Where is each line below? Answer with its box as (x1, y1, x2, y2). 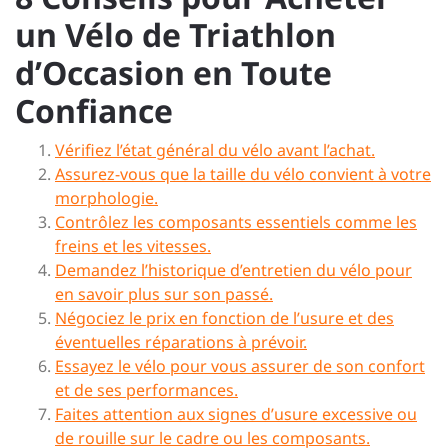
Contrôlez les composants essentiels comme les (55, 211, 417, 233)
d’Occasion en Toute (15, 51, 332, 94)
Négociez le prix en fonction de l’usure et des (55, 307, 394, 329)
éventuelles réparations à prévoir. (55, 331, 307, 353)
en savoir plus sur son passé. (55, 283, 273, 305)
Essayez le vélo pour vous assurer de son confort (55, 355, 425, 377)
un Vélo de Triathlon (15, 13, 336, 56)
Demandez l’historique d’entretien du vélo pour (55, 259, 412, 281)
